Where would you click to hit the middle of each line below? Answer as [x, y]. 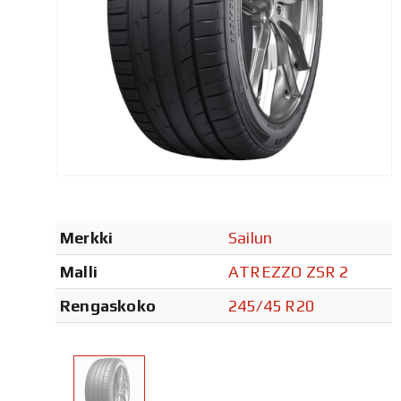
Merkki [87, 237]
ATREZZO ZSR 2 [289, 271]
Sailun [251, 237]
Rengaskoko [108, 305]
